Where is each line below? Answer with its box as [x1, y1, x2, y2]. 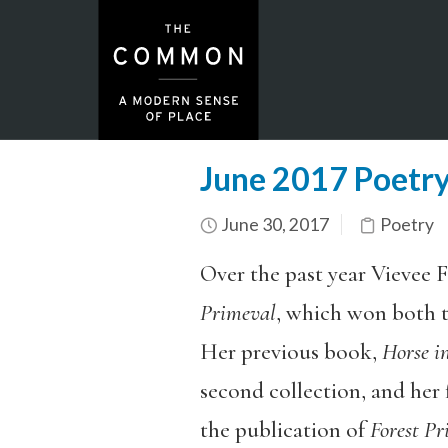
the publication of [199, 416, 370, 444]
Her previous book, [199, 338, 382, 366]
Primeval [199, 299, 276, 327]
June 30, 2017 [217, 214, 329, 235]
